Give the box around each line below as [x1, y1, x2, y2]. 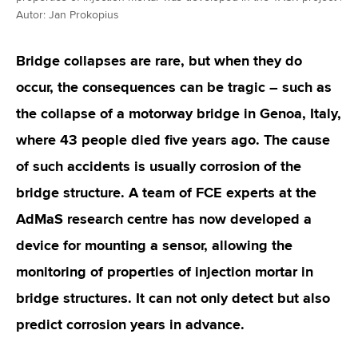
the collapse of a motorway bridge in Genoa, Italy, [16, 105, 341, 122]
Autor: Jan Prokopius [16, 10, 119, 21]
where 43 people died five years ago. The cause [16, 131, 330, 149]
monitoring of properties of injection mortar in [16, 263, 313, 280]
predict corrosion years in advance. [16, 316, 245, 333]
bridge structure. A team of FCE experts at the [16, 184, 316, 201]
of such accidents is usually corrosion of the [16, 157, 301, 175]
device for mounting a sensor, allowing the [16, 237, 292, 254]
